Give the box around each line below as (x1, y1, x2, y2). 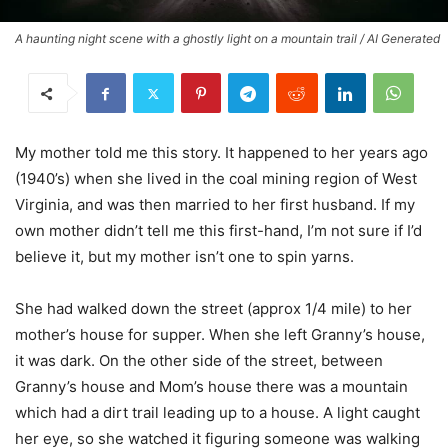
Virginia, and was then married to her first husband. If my (15, 195, 415, 215)
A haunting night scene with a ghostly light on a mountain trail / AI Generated (15, 31, 440, 47)
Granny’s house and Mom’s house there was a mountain (15, 377, 408, 397)
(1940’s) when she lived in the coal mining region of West (15, 169, 417, 189)
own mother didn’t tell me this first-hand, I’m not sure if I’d (15, 221, 422, 241)
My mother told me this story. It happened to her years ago (15, 143, 428, 163)
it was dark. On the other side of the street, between (15, 351, 383, 371)
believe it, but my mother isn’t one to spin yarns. (15, 247, 354, 267)
